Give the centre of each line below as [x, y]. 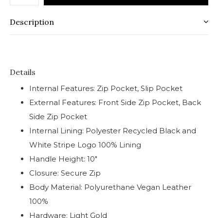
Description [32, 22]
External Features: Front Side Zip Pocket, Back [115, 102]
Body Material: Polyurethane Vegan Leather [110, 187]
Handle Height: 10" [63, 159]
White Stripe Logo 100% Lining [85, 145]
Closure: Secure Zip [65, 173]
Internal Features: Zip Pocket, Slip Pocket [106, 88]
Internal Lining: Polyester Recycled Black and [113, 131]
